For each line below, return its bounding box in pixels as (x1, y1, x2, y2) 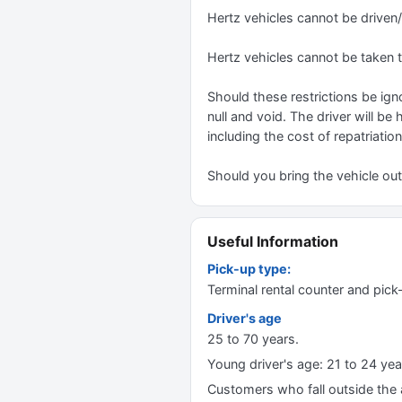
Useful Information (207, 232, 338, 250)
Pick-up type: (207, 261, 291, 276)
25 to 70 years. (207, 331, 299, 346)
